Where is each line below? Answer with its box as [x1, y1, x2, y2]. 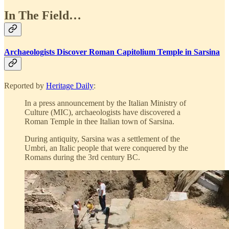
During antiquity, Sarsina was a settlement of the [25, 134, 180, 143]
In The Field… [4, 9, 81, 22]
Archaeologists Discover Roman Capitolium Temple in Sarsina [4, 47, 220, 56]
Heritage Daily [46, 81, 94, 90]
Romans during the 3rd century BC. [25, 152, 140, 162]
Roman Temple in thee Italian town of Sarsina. [25, 117, 174, 126]
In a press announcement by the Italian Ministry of [25, 98, 186, 107]
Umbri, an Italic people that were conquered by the [25, 143, 188, 152]
